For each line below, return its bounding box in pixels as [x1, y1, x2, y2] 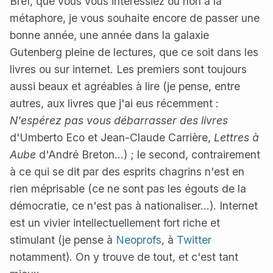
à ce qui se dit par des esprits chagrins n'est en [10, 165, 244, 179]
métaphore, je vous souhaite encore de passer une [10, 12, 260, 25]
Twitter [177, 233, 211, 247]
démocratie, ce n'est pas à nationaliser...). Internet [10, 199, 258, 213]
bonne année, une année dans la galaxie [10, 29, 209, 42]
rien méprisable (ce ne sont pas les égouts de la [10, 182, 246, 196]
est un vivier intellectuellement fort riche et [10, 216, 220, 230]
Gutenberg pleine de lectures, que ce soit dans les [10, 46, 258, 59]
